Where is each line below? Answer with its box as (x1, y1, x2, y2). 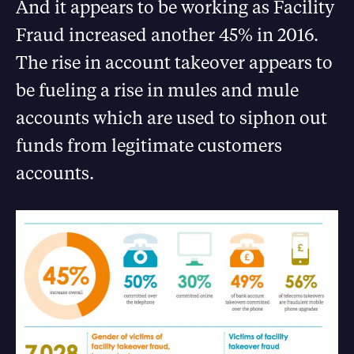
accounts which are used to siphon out (16, 106, 327, 130)
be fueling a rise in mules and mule (16, 78, 299, 102)
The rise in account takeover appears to (16, 51, 333, 74)
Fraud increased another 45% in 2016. (16, 23, 326, 47)
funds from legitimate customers (16, 134, 282, 157)
